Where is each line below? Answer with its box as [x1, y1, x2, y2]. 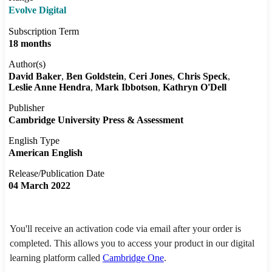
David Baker [8, 71, 61, 82]
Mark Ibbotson [95, 82, 158, 93]
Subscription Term [8, 26, 79, 37]
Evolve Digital [8, 5, 66, 16]
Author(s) [8, 59, 46, 70]
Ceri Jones [129, 71, 172, 82]
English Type [8, 135, 59, 146]
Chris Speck [177, 71, 228, 82]
